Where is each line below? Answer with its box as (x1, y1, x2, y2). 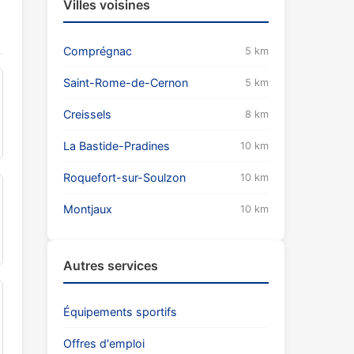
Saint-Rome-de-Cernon (63, 76, 188, 89)
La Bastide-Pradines (63, 139, 170, 153)
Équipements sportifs (63, 305, 177, 318)
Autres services (63, 258, 158, 273)
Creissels (63, 107, 111, 121)
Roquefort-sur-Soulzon (63, 171, 186, 184)
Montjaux (63, 202, 112, 216)
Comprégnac (63, 44, 132, 58)
